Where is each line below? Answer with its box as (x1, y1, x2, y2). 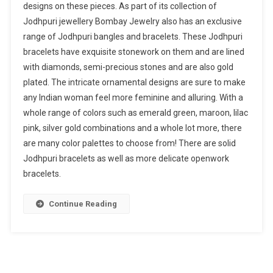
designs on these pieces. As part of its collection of (23, 1, 217, 12)
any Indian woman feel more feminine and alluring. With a (23, 93, 243, 103)
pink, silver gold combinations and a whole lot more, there (23, 123, 242, 133)
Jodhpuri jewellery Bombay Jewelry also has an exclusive (23, 16, 242, 27)
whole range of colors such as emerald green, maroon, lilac (23, 108, 248, 118)
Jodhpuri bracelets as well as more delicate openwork (23, 154, 229, 164)
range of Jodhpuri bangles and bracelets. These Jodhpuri (23, 32, 243, 42)
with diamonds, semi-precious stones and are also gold (23, 62, 233, 73)
